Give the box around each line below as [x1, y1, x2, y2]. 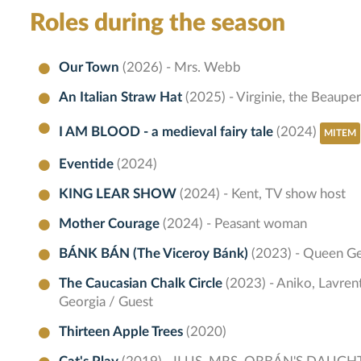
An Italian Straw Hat [59, 91, 186, 104]
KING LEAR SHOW [59, 188, 180, 201]
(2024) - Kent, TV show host [180, 188, 346, 201]
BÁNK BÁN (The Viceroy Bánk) [59, 247, 252, 260]
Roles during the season [30, 10, 285, 35]
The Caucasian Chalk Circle [59, 277, 226, 290]
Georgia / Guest [59, 296, 154, 309]
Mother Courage [59, 218, 164, 230]
